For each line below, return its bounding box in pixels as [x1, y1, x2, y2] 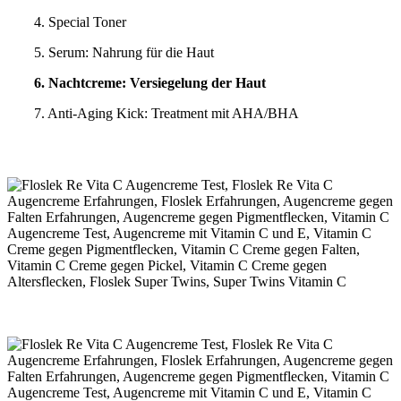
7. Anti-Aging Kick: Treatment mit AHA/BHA [34, 106, 299, 122]
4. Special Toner [34, 14, 126, 30]
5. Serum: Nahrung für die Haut [34, 45, 214, 61]
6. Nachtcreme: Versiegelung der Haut [34, 75, 266, 91]
